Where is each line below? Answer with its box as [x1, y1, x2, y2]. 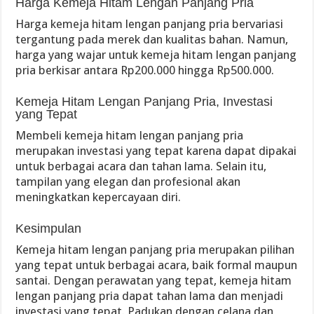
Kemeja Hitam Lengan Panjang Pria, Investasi [15, 95, 273, 109]
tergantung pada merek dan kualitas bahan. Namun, [15, 32, 289, 46]
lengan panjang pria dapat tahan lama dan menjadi [15, 289, 284, 303]
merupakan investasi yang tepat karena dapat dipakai [15, 144, 297, 158]
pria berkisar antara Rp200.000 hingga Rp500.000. [15, 63, 275, 77]
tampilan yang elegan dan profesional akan [15, 175, 241, 189]
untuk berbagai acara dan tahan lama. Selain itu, [15, 159, 267, 173]
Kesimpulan [15, 221, 82, 235]
